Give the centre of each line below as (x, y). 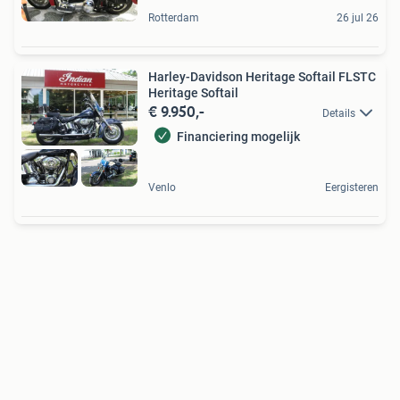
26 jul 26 (358, 17)
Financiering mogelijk (238, 137)
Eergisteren (352, 187)
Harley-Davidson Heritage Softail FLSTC (262, 76)
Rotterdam (174, 17)
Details (339, 113)
